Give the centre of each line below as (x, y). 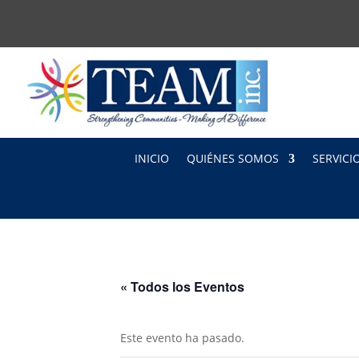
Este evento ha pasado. (183, 338)
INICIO (152, 158)
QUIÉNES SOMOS (233, 158)
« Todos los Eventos (183, 286)
